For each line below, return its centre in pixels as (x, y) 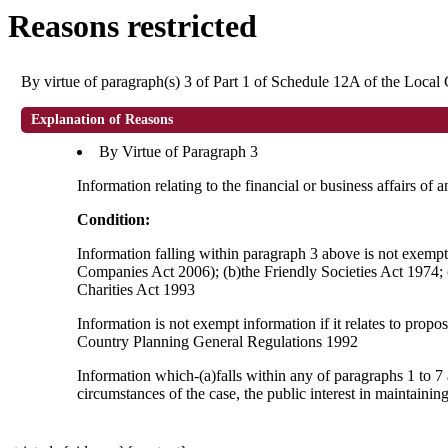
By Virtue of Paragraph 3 (179, 151)
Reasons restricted (132, 26)
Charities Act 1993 (136, 289)
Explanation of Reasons (102, 119)
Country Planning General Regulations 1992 (218, 341)
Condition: (114, 219)
